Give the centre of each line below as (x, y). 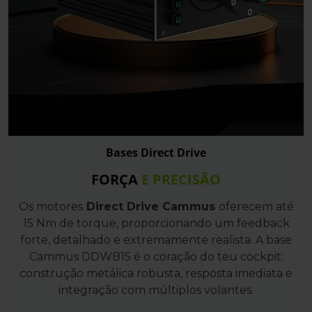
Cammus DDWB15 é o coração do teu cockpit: (156, 256)
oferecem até (256, 206)
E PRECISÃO (181, 179)
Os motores (50, 206)
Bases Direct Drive (156, 152)
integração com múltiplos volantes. (156, 290)
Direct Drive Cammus (150, 206)
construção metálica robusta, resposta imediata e (156, 273)
